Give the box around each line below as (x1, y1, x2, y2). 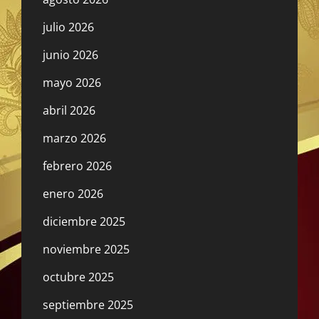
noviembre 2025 (43, 241, 130, 258)
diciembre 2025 (43, 214, 125, 230)
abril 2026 (43, 103, 95, 119)
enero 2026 (43, 186, 103, 202)
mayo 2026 (43, 75, 101, 91)
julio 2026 (43, 19, 94, 36)
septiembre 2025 (43, 297, 133, 313)
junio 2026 (43, 47, 98, 63)
